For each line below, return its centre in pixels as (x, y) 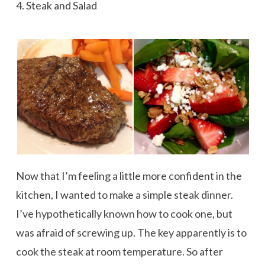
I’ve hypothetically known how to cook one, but (124, 214)
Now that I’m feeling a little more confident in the (129, 176)
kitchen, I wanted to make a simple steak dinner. (124, 195)
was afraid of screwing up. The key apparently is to (131, 233)
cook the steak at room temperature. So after (119, 252)
